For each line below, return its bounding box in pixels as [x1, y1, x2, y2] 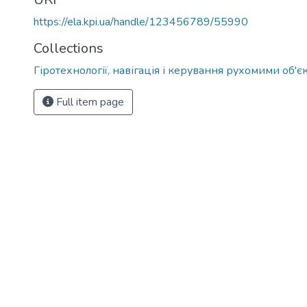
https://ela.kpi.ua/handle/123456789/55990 [34, 14, 248, 29]
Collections [34, 39, 103, 58]
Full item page [53, 95, 124, 110]
